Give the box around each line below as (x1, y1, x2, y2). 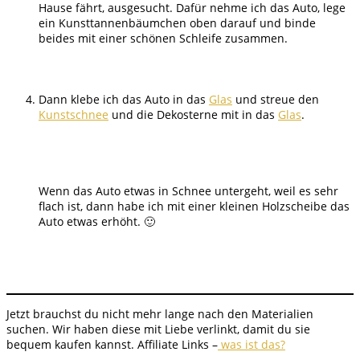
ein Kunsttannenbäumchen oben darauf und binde (39, 15, 316, 31)
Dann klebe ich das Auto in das (39, 92, 209, 108)
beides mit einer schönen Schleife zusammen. (39, 31, 288, 47)
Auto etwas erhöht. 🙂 (39, 214, 155, 230)
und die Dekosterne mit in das (108, 107, 278, 123)
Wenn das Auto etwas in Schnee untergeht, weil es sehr (39, 183, 338, 199)
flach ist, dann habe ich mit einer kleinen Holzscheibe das (39, 198, 350, 215)
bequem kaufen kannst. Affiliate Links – (6, 337, 218, 353)
